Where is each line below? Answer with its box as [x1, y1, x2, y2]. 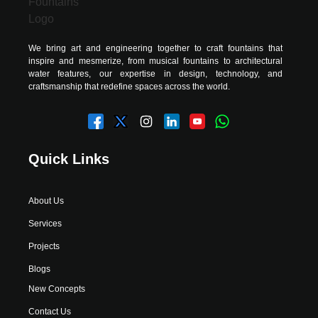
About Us [28, 196, 64, 207]
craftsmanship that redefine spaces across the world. [28, 82, 230, 92]
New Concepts [28, 284, 85, 295]
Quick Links [28, 151, 109, 168]
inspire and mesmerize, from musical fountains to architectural [28, 56, 283, 67]
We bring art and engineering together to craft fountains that [28, 43, 283, 54]
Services [28, 219, 62, 229]
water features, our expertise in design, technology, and [28, 69, 283, 79]
